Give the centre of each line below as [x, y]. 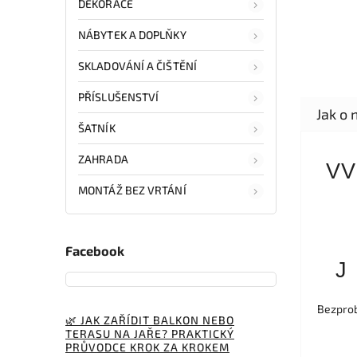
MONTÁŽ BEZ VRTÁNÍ [132, 190]
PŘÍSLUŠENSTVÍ [119, 96]
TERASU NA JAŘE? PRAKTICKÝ [150, 333]
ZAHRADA [103, 159]
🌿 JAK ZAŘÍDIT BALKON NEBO [150, 320]
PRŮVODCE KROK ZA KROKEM [147, 347]
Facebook [95, 251]
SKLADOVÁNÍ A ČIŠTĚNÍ [137, 65]
